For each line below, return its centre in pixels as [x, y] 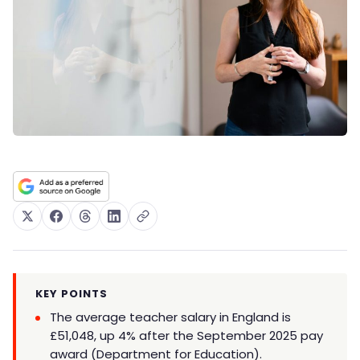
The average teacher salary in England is [170, 317]
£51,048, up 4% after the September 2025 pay [186, 336]
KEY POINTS [72, 294]
